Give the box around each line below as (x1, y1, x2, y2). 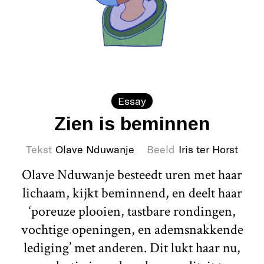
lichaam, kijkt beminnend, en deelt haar (22, 183, 242, 202)
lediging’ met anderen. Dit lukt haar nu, (24, 238, 240, 257)
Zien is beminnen (54, 113, 210, 134)
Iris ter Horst (179, 142, 238, 156)
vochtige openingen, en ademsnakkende (21, 220, 243, 239)
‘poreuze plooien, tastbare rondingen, (28, 202, 236, 220)
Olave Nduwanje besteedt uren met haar (22, 165, 242, 184)
